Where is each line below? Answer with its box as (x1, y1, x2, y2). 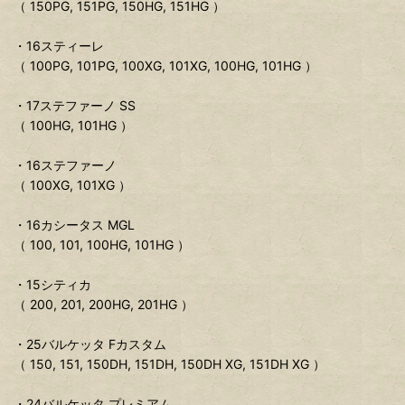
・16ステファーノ (14, 157, 117, 174)
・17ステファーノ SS (14, 98, 136, 114)
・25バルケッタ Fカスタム (14, 336, 166, 353)
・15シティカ (14, 277, 91, 293)
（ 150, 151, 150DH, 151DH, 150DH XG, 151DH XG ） (14, 356, 325, 372)
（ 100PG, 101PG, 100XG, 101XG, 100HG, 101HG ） (14, 58, 317, 74)
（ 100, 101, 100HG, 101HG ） (14, 237, 190, 253)
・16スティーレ (14, 38, 104, 54)
